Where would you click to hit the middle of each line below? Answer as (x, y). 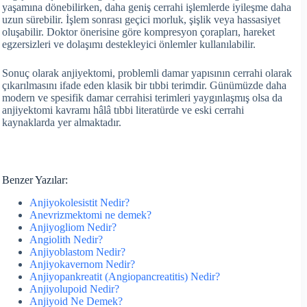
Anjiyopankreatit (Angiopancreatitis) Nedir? (125, 276)
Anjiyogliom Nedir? (73, 227)
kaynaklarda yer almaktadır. (62, 122)
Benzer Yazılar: (35, 180)
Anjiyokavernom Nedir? (82, 264)
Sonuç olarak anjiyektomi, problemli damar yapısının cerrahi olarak (147, 73)
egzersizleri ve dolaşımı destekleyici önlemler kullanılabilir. (129, 44)
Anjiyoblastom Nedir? (77, 251)
